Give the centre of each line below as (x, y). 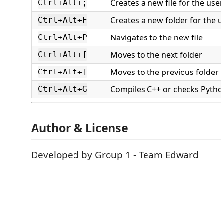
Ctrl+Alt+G (63, 89)
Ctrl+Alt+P (63, 37)
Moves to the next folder (156, 55)
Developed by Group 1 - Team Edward (115, 155)
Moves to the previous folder (165, 72)
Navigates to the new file (157, 38)
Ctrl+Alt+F (63, 20)
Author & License (80, 128)
